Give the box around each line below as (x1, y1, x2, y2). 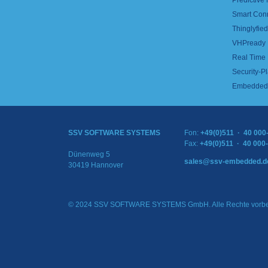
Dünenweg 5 (68, 150, 110, 159)
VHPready (232, 39, 266, 47)
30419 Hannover (68, 161, 123, 169)
